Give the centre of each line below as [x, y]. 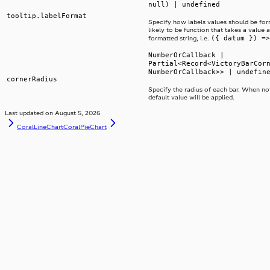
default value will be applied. [191, 98]
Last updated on [29, 113]
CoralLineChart [40, 127]
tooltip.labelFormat [47, 16]
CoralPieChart [85, 127]
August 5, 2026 [78, 113]
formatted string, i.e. [180, 39]
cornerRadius [32, 79]
